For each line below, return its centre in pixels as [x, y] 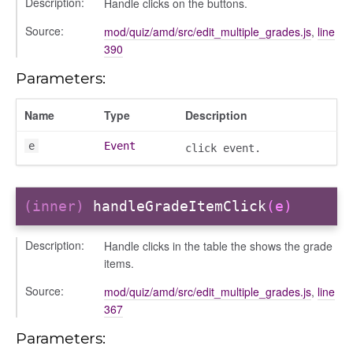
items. [119, 263]
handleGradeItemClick [180, 206]
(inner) [58, 206]
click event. [223, 148]
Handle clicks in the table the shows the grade [218, 245]
